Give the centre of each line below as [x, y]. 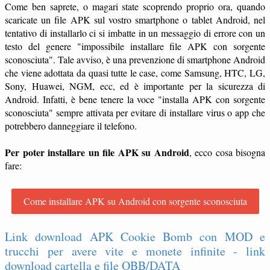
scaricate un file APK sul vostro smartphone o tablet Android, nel [135, 20]
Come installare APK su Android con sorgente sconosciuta [135, 201]
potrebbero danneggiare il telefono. [71, 126]
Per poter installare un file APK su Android [97, 152]
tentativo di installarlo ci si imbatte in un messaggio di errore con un [135, 33]
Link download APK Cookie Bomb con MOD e [135, 237]
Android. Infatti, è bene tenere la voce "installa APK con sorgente [135, 99]
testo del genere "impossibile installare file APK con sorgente [135, 46]
